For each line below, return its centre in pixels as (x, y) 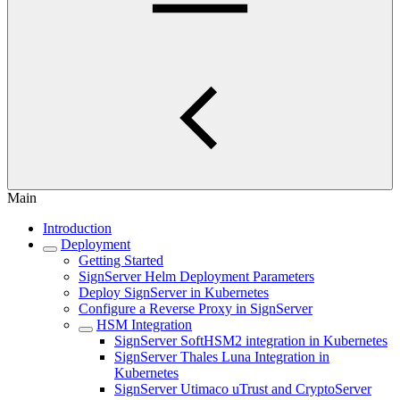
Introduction (77, 228)
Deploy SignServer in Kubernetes (174, 292)
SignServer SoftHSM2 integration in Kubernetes (251, 341)
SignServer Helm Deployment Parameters (196, 276)
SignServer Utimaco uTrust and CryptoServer (243, 389)
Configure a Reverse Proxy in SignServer (196, 308)
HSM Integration (144, 325)
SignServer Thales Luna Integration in (222, 357)
